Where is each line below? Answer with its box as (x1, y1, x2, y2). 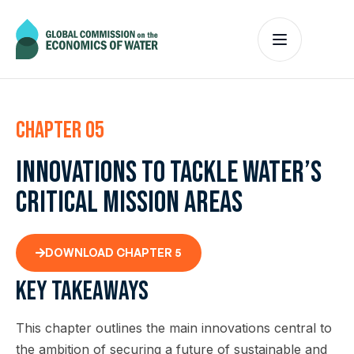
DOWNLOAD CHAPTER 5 (45, 246, 182, 259)
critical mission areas (16, 185, 243, 220)
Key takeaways (16, 275, 149, 307)
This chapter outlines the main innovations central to (16, 320, 332, 336)
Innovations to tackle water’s (16, 155, 322, 190)
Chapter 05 (16, 116, 104, 145)
